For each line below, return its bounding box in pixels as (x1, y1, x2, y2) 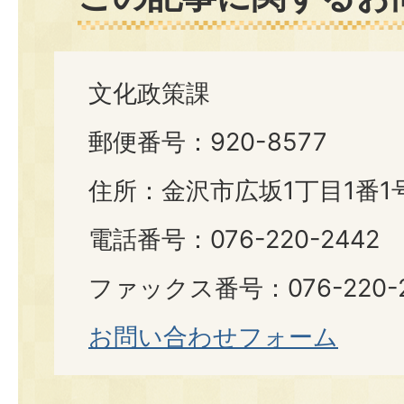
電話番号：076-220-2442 (88, 225, 380, 254)
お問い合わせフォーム (88, 322, 338, 352)
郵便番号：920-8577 (88, 127, 327, 157)
